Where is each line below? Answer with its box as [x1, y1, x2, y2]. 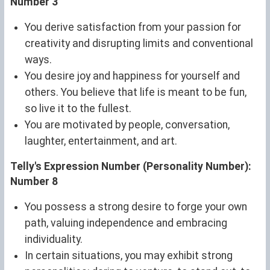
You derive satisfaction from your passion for [25, 20, 241, 33]
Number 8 [10, 175, 58, 187]
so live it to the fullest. [25, 102, 131, 115]
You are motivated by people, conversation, [25, 118, 230, 131]
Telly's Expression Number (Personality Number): [10, 160, 251, 172]
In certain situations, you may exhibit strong [25, 249, 233, 262]
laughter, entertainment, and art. [25, 134, 177, 147]
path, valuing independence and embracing [25, 216, 227, 229]
